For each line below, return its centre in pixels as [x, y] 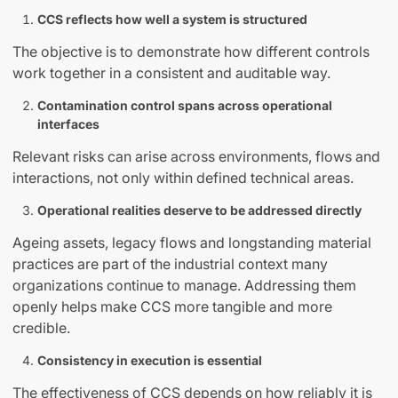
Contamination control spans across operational [185, 106]
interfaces [68, 124]
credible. [41, 328]
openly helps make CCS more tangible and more [172, 307]
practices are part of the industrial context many [170, 264]
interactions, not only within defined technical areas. [183, 178]
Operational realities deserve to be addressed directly [199, 211]
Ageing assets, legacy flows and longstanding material [192, 243]
